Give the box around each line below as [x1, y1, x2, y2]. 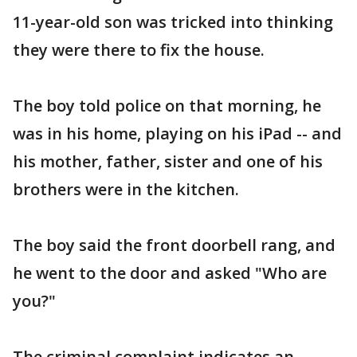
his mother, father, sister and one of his [13, 150, 323, 172]
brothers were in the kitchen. [13, 178, 239, 200]
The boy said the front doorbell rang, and [13, 233, 335, 256]
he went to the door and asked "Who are [13, 261, 327, 284]
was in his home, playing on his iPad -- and [13, 122, 342, 144]
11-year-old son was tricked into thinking [13, 10, 333, 33]
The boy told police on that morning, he [13, 94, 321, 116]
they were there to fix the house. [13, 38, 265, 61]
